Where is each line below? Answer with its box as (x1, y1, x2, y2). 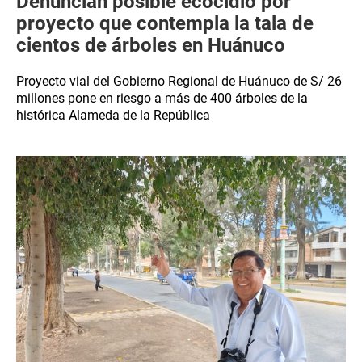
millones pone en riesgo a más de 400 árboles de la (16, 90, 308, 106)
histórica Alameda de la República (16, 107, 210, 123)
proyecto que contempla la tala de (16, 12, 314, 35)
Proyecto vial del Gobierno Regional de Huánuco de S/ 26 (16, 74, 342, 89)
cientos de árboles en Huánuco (16, 34, 285, 57)
